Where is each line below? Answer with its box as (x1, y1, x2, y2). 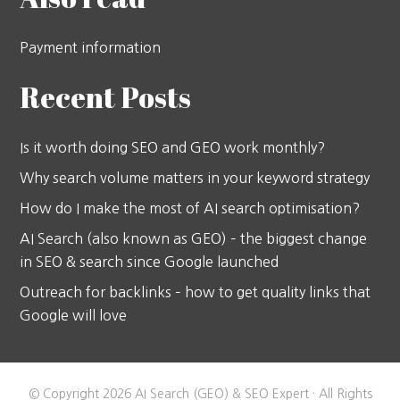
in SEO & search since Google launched (20, 254, 279, 270)
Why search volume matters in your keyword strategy (20, 171, 371, 186)
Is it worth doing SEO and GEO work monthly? (20, 140, 326, 155)
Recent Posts (20, 78, 192, 117)
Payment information (20, 40, 162, 55)
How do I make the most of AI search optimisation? (20, 201, 361, 216)
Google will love (20, 308, 128, 323)
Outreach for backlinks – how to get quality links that (20, 285, 371, 300)
